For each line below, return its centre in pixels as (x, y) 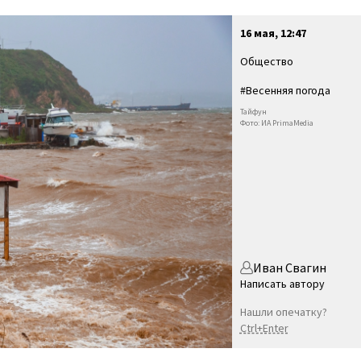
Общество (266, 61)
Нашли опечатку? (283, 311)
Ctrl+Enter (264, 328)
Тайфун (253, 112)
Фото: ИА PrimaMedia (276, 123)
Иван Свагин (289, 267)
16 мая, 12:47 (273, 33)
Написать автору (282, 283)
